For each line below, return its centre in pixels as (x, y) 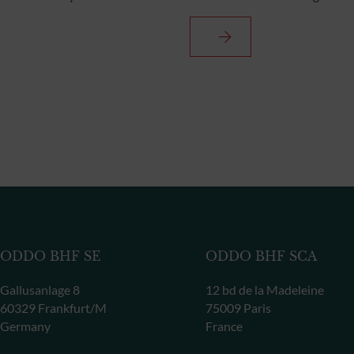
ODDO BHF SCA (261, 256)
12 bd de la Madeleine (264, 289)
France (224, 326)
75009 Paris (238, 307)
